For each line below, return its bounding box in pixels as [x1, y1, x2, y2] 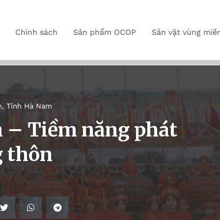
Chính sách [15, 27, 57, 37]
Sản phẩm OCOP [73, 27, 136, 37]
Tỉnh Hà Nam [6, 102, 52, 110]
